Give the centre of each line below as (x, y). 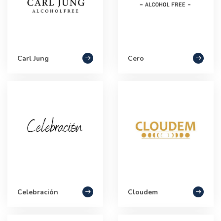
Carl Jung (33, 58)
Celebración (38, 192)
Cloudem (143, 192)
